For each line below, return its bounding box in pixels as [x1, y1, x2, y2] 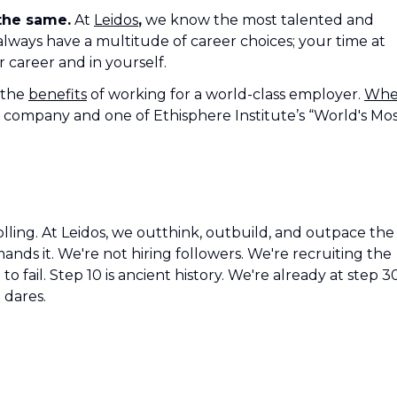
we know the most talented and [142, 12, 374, 28]
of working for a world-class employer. [87, 86, 364, 103]
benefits [28, 86, 87, 103]
